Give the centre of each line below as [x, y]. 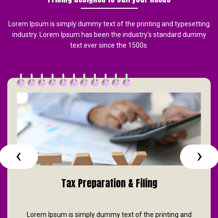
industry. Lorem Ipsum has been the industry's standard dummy [109, 35]
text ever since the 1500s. [109, 45]
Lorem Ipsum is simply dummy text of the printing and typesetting [109, 24]
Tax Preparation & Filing [109, 183]
